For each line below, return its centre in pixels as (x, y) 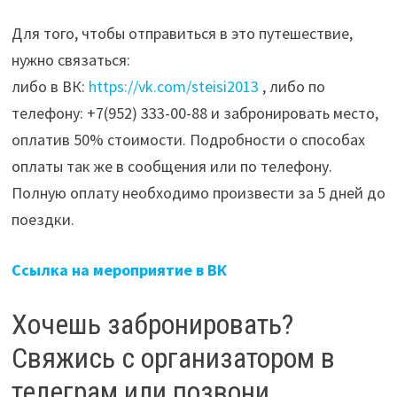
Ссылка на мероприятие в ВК (119, 269)
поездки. (43, 219)
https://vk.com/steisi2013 (173, 86)
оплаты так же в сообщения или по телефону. (171, 166)
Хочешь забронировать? (152, 324)
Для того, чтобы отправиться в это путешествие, (182, 33)
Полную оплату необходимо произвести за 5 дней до (198, 192)
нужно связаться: (70, 59)
